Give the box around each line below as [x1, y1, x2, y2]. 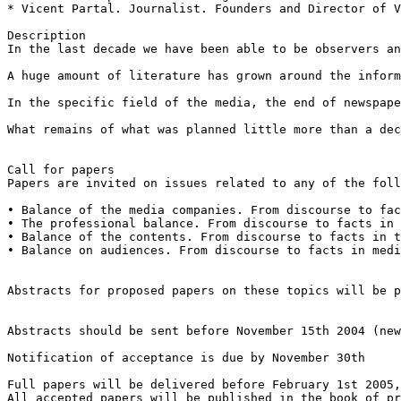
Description [7, 28, 86, 42]
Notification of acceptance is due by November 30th [7, 350, 365, 364]
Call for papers [7, 162, 115, 176]
